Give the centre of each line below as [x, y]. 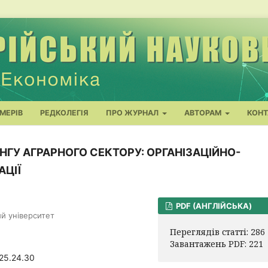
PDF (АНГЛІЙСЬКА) [213, 206]
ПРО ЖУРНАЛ [133, 113]
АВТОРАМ [204, 113]
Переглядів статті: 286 [217, 232]
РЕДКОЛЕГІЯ [64, 113]
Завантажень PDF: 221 [217, 244]
